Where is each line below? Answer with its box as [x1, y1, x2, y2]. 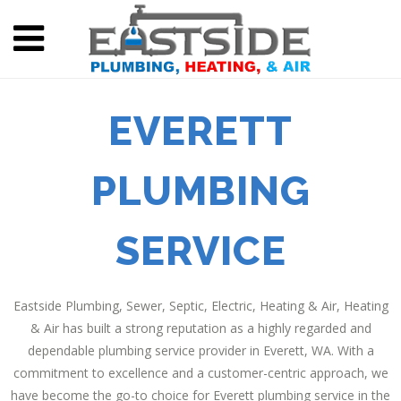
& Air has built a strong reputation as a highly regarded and [30, 320, 371, 337]
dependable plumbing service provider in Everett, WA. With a [27, 342, 374, 359]
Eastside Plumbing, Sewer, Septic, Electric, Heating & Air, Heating [13, 297, 388, 314]
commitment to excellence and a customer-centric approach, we [13, 364, 388, 381]
